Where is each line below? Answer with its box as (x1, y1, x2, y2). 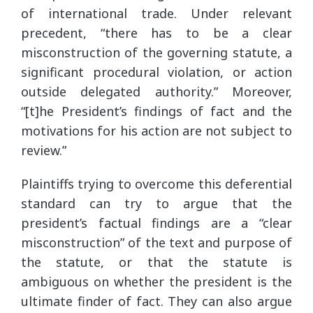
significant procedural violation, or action (21, 63, 292, 80)
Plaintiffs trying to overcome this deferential (21, 175, 292, 192)
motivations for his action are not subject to (21, 122, 292, 139)
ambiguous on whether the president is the (21, 272, 292, 290)
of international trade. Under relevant (21, 4, 292, 22)
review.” (21, 141, 66, 159)
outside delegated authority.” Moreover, (21, 82, 292, 100)
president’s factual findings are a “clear (21, 214, 292, 231)
